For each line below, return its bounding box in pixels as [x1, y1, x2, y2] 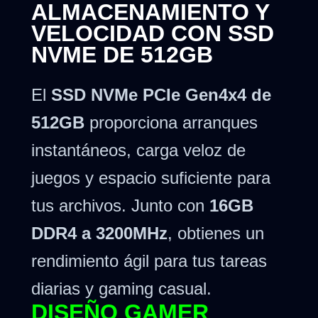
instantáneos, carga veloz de [31, 140, 246, 160]
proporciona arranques [84, 112, 258, 132]
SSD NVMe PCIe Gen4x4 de [51, 84, 271, 104]
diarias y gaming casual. [31, 278, 212, 298]
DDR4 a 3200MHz [31, 223, 168, 243]
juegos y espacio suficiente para [31, 168, 270, 187]
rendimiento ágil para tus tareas [31, 251, 267, 270]
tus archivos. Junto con [31, 195, 209, 215]
